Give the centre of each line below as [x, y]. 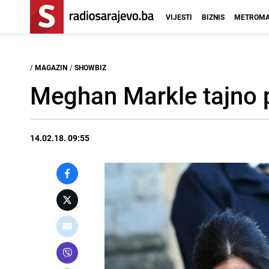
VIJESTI [179, 17]
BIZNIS [213, 17]
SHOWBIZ [90, 67]
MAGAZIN [51, 67]
